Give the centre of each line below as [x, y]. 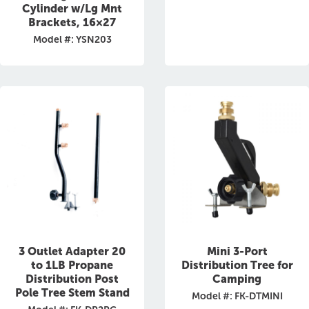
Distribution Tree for [237, 265]
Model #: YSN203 [72, 40]
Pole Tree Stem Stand [72, 293]
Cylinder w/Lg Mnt [72, 9]
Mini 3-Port [237, 251]
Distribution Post [72, 279]
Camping [237, 279]
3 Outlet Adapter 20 [72, 251]
